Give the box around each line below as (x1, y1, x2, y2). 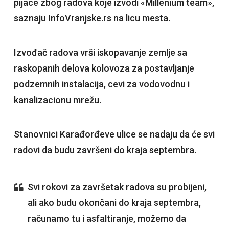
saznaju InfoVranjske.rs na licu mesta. (13, 13, 170, 24)
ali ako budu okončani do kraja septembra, (27, 197, 201, 209)
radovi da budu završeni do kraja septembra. (13, 145, 196, 156)
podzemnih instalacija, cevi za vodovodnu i (13, 79, 190, 90)
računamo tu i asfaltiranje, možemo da (27, 213, 186, 224)
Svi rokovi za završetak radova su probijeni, (27, 181, 207, 193)
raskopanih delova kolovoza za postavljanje (13, 63, 194, 74)
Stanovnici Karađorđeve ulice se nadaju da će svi (13, 129, 215, 140)
